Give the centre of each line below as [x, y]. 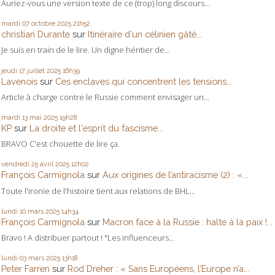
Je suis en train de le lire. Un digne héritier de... [86, 50]
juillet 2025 [44, 70]
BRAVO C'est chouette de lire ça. [60, 144]
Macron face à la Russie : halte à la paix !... [188, 222]
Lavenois [19, 81]
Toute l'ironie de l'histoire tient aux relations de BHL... [98, 191]
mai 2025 [44, 118]
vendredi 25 [20, 164]
